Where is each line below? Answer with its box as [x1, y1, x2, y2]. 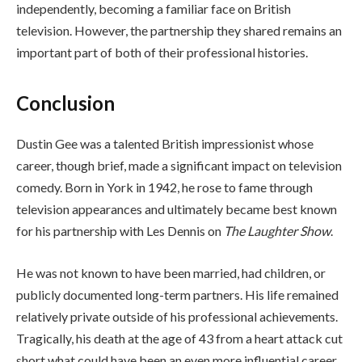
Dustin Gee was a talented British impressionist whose [16, 136, 314, 152]
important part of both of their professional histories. [16, 44, 308, 60]
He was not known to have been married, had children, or [16, 264, 326, 280]
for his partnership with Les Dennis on [16, 223, 224, 239]
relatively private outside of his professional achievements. [16, 308, 338, 324]
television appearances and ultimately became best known [16, 201, 337, 217]
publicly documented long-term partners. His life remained [16, 286, 339, 302]
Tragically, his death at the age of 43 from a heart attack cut [16, 330, 343, 346]
